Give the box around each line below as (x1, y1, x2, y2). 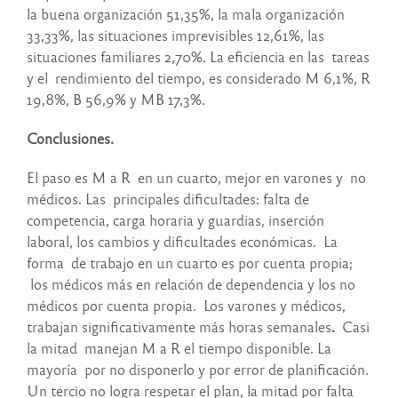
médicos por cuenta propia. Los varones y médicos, (27, 296, 346, 315)
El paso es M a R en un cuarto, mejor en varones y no (27, 168, 366, 187)
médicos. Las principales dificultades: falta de (27, 189, 309, 209)
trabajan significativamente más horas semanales (27, 317, 331, 337)
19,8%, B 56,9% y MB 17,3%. (27, 90, 205, 109)
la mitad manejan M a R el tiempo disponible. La (27, 338, 331, 358)
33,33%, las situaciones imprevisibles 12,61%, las (27, 26, 324, 45)
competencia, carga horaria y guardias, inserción (27, 211, 324, 230)
